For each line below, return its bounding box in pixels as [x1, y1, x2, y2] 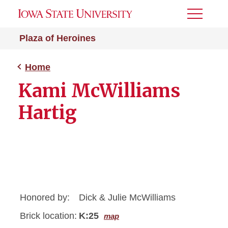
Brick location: [20, 211, 77, 221]
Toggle [187, 13, 215, 21]
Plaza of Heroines [19, 33, 96, 43]
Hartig [18, 101, 77, 124]
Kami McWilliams [18, 79, 180, 102]
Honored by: [20, 192, 70, 203]
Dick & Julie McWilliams [79, 192, 176, 203]
